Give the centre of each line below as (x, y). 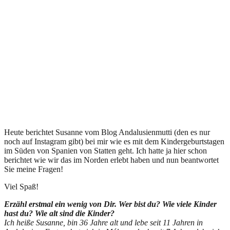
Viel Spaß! (21, 186)
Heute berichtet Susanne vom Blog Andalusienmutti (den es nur (107, 132)
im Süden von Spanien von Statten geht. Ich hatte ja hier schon (106, 150)
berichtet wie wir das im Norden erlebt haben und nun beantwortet (111, 160)
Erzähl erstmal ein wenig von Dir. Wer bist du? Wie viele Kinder (110, 204)
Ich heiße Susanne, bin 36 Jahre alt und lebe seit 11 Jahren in (103, 222)
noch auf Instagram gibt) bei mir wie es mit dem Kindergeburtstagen (114, 141)
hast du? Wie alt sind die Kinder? (59, 213)
